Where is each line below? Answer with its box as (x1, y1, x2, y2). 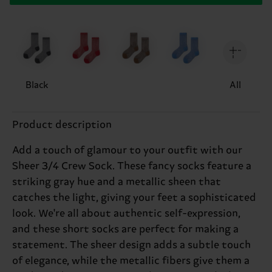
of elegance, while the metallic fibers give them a (12, 254, 250, 267)
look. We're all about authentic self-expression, (12, 207, 240, 220)
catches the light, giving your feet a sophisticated (12, 191, 256, 204)
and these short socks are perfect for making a (12, 223, 239, 236)
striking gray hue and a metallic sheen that (12, 175, 221, 188)
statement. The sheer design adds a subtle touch (12, 239, 251, 251)
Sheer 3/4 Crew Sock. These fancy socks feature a (12, 160, 251, 172)
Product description (12, 118, 112, 131)
